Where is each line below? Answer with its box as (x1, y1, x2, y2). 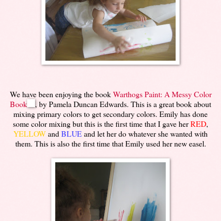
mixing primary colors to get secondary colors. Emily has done (13, 108, 208, 119)
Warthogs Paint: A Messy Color (112, 88, 212, 99)
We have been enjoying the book (9, 88, 113, 99)
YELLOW (13, 128, 46, 139)
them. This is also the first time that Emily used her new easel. (15, 138, 206, 148)
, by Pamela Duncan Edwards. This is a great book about (35, 98, 211, 109)
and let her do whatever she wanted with (82, 128, 208, 139)
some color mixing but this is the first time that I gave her (13, 118, 190, 129)
